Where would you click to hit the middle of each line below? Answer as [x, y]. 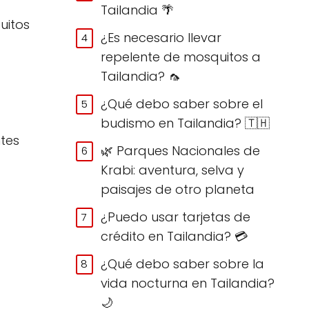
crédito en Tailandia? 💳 [175, 236]
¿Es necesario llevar [161, 37]
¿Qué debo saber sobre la [183, 263]
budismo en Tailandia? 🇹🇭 [186, 123]
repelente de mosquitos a [181, 57]
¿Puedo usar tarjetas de [176, 217]
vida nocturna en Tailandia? [188, 283]
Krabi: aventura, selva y [173, 170]
